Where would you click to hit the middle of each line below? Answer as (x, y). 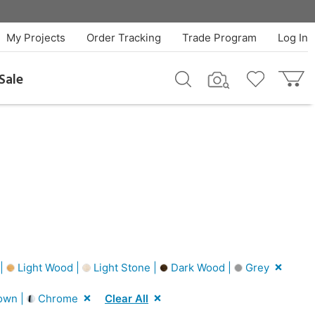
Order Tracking (123, 38)
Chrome (57, 298)
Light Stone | (125, 267)
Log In (292, 38)
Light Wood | (49, 267)
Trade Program (219, 38)
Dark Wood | (201, 267)
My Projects (36, 38)
